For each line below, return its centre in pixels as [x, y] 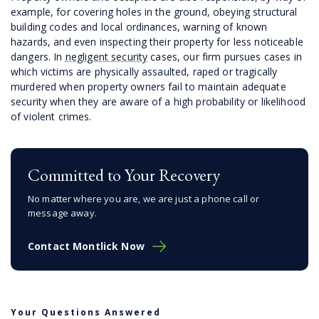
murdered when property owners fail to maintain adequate [148, 86]
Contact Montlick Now [86, 246]
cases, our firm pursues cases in [225, 56]
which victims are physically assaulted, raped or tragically [144, 71]
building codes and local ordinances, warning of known [139, 26]
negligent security [106, 56]
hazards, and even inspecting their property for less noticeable [157, 41]
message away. [62, 213]
